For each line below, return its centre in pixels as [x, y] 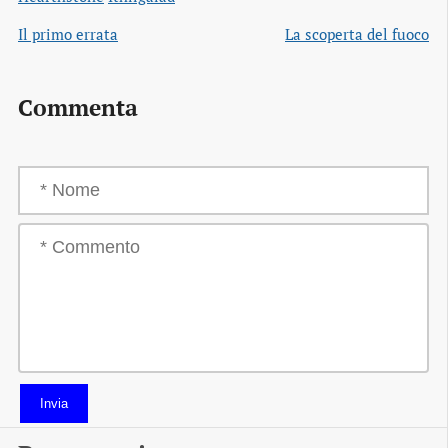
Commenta [78, 107]
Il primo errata [68, 34]
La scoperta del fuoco [357, 34]
